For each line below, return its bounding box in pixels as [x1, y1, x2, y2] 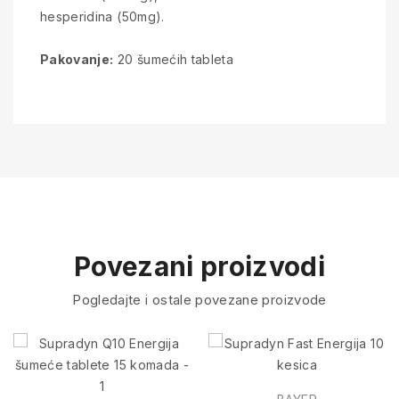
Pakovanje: [40, 52, 114, 67]
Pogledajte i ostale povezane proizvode [72, 291, 327, 308]
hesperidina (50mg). [40, 9, 165, 24]
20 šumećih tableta [113, 52, 234, 67]
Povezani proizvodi [73, 250, 326, 282]
